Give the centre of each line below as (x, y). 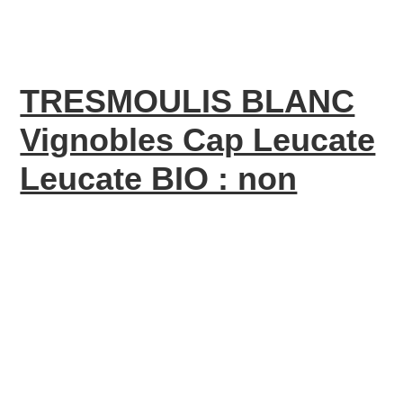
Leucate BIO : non (159, 179)
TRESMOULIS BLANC (188, 101)
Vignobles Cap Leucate (198, 140)
